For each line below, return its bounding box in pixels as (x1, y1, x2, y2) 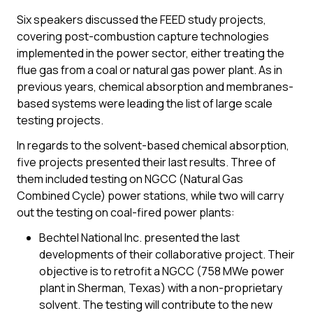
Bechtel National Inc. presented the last (39, 230, 240, 245)
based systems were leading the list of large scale (17, 96, 272, 111)
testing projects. (17, 112, 103, 128)
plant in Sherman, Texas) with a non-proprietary (39, 280, 282, 296)
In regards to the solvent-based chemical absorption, (17, 138, 289, 153)
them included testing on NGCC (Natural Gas (17, 171, 243, 187)
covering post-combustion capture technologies (17, 29, 269, 44)
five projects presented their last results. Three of (17, 154, 276, 170)
